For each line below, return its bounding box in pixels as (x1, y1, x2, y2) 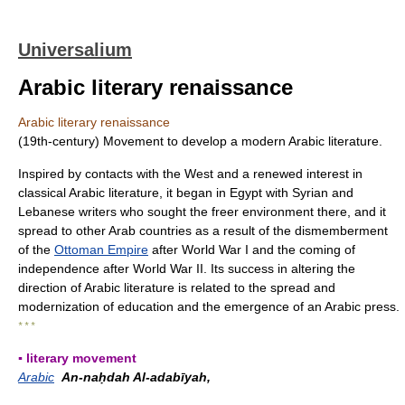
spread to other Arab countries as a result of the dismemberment (18, 223, 388, 238)
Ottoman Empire (54, 242, 148, 257)
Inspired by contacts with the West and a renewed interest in (18, 166, 363, 181)
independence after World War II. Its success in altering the (18, 261, 355, 276)
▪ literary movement (18, 351, 137, 365)
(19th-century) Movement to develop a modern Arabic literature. (18, 134, 382, 148)
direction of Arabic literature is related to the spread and (18, 280, 335, 295)
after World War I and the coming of (148, 242, 355, 257)
